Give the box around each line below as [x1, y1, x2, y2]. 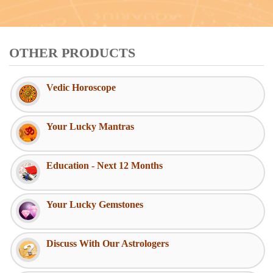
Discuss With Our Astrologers [46, 238, 169, 249]
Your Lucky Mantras [46, 121, 134, 132]
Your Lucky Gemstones [46, 199, 143, 210]
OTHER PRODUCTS [9, 44, 135, 60]
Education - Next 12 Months [46, 160, 163, 171]
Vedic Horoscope [46, 82, 116, 93]
